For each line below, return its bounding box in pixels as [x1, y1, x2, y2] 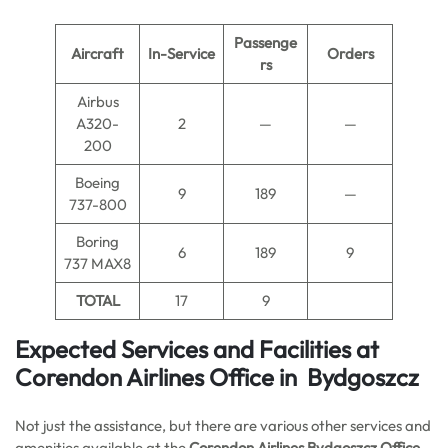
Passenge [234, 33, 297, 52]
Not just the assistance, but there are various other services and [15, 416, 431, 435]
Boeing [75, 173, 120, 192]
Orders [326, 44, 374, 63]
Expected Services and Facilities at [15, 334, 379, 364]
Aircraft [71, 44, 124, 63]
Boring [76, 232, 119, 251]
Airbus [76, 92, 119, 111]
